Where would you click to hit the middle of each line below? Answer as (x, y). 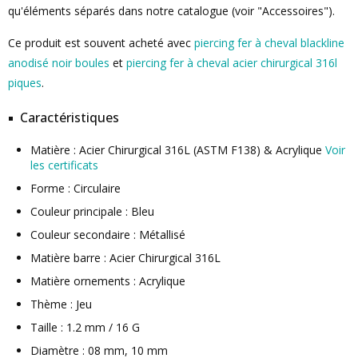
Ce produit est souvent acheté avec (101, 43)
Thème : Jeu (61, 304)
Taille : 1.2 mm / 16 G (85, 327)
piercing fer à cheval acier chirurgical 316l (232, 63)
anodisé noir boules (59, 63)
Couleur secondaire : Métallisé (108, 235)
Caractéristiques (70, 117)
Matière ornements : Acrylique (108, 281)
